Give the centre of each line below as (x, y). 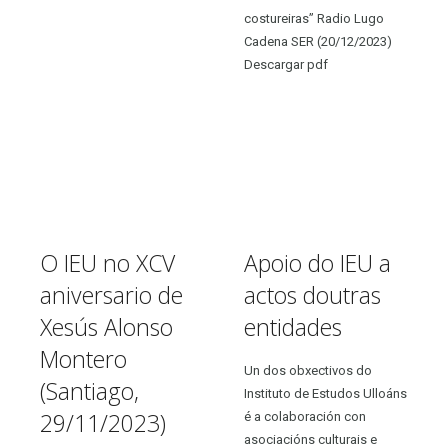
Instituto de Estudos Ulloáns (326, 393)
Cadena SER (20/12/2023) (318, 41)
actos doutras (313, 295)
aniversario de (112, 295)
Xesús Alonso (107, 327)
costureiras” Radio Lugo (314, 18)
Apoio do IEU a (318, 263)
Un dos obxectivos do (308, 370)
